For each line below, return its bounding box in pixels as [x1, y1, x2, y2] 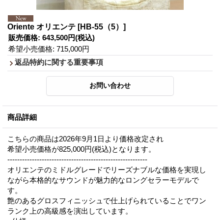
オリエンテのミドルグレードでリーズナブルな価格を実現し [7, 165, 206, 174]
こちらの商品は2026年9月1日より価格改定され [7, 134, 164, 143]
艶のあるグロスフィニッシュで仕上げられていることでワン [7, 196, 206, 205]
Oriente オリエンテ [7, 22, 78, 31]
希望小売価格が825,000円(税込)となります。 [7, 144, 156, 153]
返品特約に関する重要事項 [15, 57, 103, 66]
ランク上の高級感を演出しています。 [7, 206, 133, 215]
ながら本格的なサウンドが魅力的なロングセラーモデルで [7, 175, 199, 184]
